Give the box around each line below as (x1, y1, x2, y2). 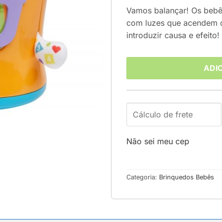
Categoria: (126, 173, 159, 181)
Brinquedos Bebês (159, 173, 214, 181)
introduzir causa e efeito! (126, 30, 220, 41)
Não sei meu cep (126, 136, 189, 146)
